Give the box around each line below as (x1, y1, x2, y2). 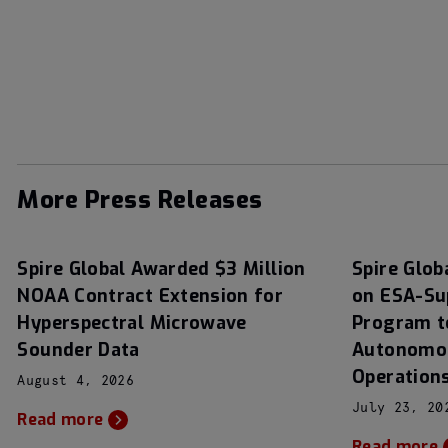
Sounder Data (17, 338, 140, 362)
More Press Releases (17, 184, 263, 216)
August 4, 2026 (17, 374, 134, 388)
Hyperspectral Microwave (17, 311, 247, 335)
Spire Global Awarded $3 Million (17, 257, 306, 281)
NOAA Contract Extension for (17, 284, 284, 308)
